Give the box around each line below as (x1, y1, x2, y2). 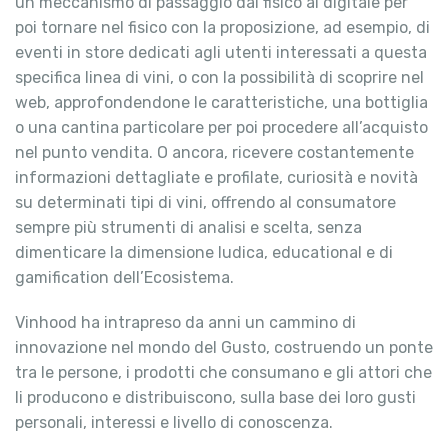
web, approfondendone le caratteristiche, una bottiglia (15, 93, 428, 113)
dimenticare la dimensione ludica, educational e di (15, 243, 393, 263)
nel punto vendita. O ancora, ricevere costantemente (15, 143, 414, 163)
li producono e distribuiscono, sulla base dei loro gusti (15, 388, 416, 408)
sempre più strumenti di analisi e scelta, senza (15, 218, 362, 238)
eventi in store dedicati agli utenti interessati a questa (15, 43, 427, 63)
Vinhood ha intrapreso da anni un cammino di (15, 313, 356, 333)
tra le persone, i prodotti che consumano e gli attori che (15, 363, 432, 383)
